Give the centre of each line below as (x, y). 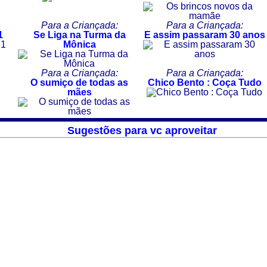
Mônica (79, 45)
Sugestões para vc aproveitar (142, 130)
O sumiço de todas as (80, 83)
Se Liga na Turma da (79, 35)
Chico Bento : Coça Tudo (204, 83)
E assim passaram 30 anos (204, 35)
